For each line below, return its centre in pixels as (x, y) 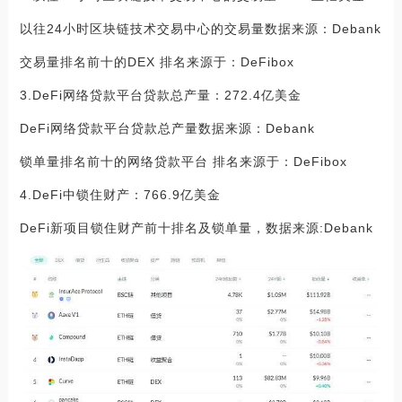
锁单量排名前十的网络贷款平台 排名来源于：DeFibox (183, 161)
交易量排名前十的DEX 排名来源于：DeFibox (157, 61)
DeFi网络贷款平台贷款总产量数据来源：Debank (167, 128)
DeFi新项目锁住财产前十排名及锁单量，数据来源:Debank (196, 227)
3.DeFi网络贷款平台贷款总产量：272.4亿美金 (160, 95)
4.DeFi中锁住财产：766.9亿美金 (120, 194)
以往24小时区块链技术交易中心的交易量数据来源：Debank (200, 28)
